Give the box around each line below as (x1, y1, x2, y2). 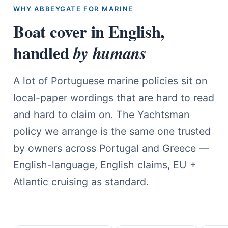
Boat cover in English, (13, 19, 164, 44)
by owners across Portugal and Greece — (13, 141, 210, 154)
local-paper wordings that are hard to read (13, 91, 215, 104)
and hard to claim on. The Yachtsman (13, 108, 190, 121)
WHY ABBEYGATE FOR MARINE (13, 5, 133, 13)
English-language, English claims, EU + (13, 158, 197, 171)
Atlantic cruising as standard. (13, 175, 149, 188)
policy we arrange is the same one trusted (13, 125, 211, 137)
